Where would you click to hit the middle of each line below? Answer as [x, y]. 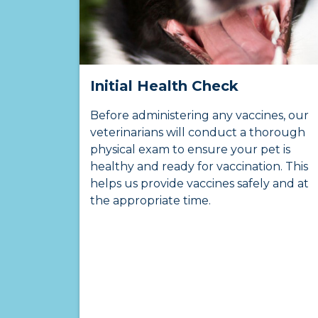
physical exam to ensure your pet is [190, 150]
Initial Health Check [164, 86]
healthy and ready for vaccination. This [199, 167]
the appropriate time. [150, 201]
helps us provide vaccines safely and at [199, 184]
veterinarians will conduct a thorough [198, 133]
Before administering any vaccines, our [199, 116]
